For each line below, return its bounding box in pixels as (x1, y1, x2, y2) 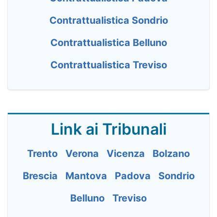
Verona (65, 148, 99, 159)
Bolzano (153, 148, 190, 159)
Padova (114, 170, 151, 182)
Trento (27, 148, 58, 159)
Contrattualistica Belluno (50, 37, 167, 48)
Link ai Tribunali (50, 120, 167, 139)
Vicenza (107, 148, 145, 159)
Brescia (22, 170, 58, 182)
